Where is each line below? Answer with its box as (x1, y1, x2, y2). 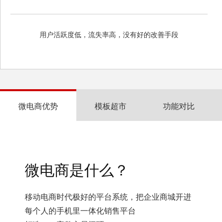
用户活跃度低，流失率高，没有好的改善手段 (40, 29, 178, 39)
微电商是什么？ (25, 162, 129, 178)
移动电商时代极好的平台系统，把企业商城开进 (25, 193, 191, 201)
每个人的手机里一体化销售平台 (25, 207, 136, 215)
